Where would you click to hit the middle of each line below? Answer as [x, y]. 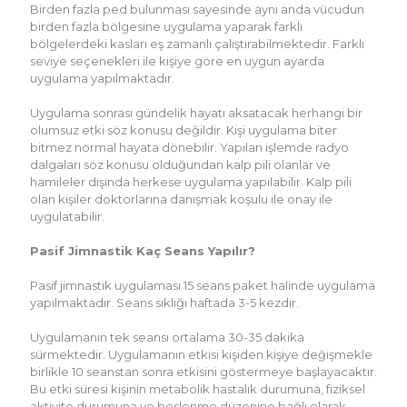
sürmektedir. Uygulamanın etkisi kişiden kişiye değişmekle [201, 354]
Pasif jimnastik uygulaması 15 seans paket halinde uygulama [203, 285]
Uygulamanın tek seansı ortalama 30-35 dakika [167, 337]
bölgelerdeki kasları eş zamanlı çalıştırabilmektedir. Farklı [197, 43]
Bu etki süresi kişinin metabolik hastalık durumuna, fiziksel [198, 388]
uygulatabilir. [67, 216]
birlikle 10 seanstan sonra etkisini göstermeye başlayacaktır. [203, 371]
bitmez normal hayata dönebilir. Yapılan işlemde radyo [189, 147]
